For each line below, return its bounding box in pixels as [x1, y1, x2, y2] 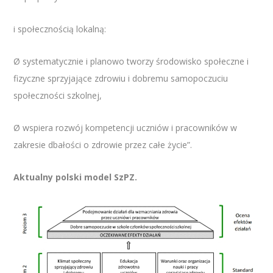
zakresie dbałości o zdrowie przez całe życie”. [13, 139, 193, 151]
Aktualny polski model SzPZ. [13, 171, 138, 183]
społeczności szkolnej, [13, 90, 102, 102]
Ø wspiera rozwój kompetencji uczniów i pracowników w [13, 122, 238, 134]
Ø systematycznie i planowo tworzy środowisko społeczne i [13, 55, 249, 68]
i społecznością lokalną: [13, 23, 109, 35]
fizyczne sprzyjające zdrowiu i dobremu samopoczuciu [13, 73, 229, 85]
